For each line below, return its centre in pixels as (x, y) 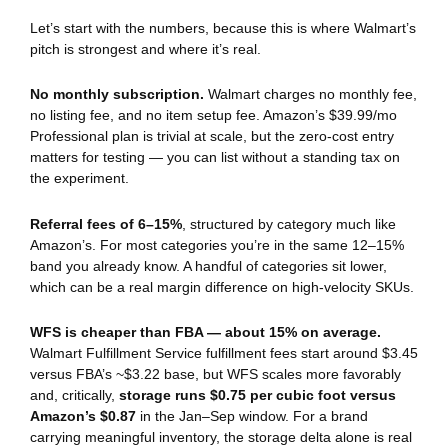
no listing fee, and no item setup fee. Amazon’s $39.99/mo (213, 115)
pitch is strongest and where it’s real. (145, 48)
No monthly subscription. (117, 94)
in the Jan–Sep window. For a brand (252, 416)
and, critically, (74, 395)
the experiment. (79, 178)
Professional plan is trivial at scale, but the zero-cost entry (212, 136)
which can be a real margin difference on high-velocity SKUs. (222, 286)
